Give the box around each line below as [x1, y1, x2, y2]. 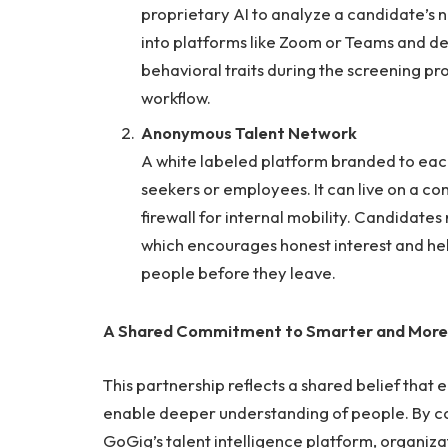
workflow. [141, 86, 214, 108]
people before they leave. [141, 262, 339, 284]
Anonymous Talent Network [141, 122, 357, 144]
